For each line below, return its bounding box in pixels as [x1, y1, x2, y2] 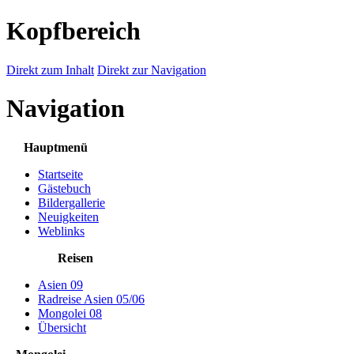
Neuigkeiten [38, 209, 99, 224]
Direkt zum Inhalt [6, 62, 94, 77]
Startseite [38, 167, 83, 181]
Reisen [58, 250, 93, 265]
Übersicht [38, 320, 86, 334]
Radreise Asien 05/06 [38, 292, 145, 306]
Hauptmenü [24, 140, 88, 154]
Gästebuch [38, 181, 91, 195]
